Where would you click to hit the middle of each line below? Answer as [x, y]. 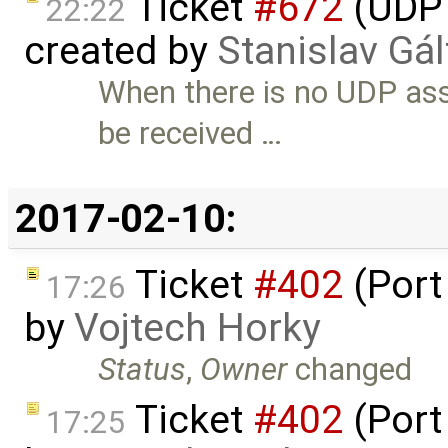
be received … [190, 134]
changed [350, 370]
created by [120, 51]
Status [142, 370]
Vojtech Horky [197, 328]
